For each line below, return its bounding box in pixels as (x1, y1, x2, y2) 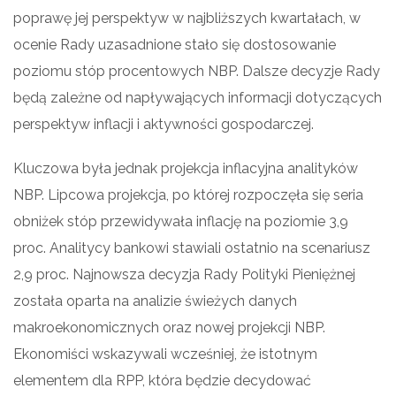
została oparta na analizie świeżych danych (13, 292, 297, 309)
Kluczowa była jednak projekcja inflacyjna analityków (13, 159, 358, 177)
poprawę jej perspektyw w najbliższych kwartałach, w (13, 9, 361, 27)
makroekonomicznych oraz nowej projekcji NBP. (13, 318, 325, 336)
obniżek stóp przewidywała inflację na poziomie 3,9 (13, 212, 348, 230)
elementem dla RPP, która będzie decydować (13, 371, 311, 389)
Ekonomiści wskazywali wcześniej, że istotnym (13, 345, 317, 362)
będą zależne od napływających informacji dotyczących (13, 88, 382, 106)
